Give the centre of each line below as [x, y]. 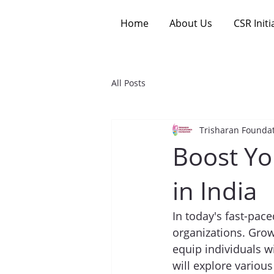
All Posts [128, 83]
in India [215, 191]
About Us [191, 24]
